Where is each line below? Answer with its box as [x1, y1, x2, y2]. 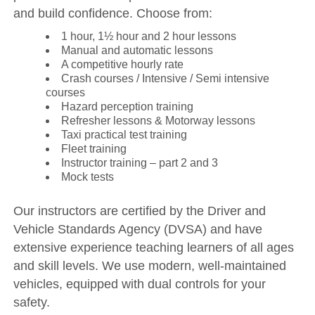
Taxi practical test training [60, 129, 187, 141]
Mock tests [60, 171, 114, 184]
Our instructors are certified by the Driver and [13, 204, 266, 219]
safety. [13, 295, 50, 310]
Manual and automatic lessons [60, 44, 213, 57]
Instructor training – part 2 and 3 [60, 157, 218, 169]
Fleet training [60, 143, 127, 155]
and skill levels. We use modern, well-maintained [13, 259, 286, 274]
